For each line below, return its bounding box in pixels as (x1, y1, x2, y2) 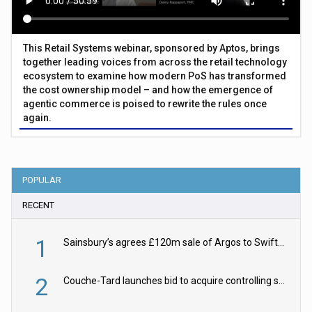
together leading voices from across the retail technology (23, 56, 288, 68)
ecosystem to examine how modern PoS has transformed (23, 70, 287, 82)
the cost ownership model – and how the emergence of (23, 84, 274, 96)
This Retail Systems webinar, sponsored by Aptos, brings (23, 42, 281, 54)
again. (23, 112, 52, 124)
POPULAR (22, 175, 62, 186)
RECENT (22, 200, 55, 211)
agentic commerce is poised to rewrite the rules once (23, 98, 267, 110)
